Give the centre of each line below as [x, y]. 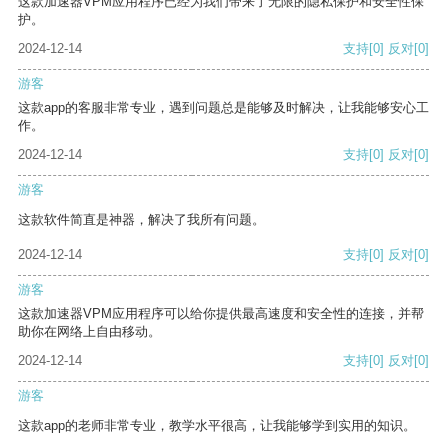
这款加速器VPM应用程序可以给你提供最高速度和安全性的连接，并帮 [221, 314]
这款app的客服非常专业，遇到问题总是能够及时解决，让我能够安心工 [223, 108]
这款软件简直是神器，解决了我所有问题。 [141, 220]
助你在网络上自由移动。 [89, 332]
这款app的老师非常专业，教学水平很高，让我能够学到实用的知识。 [217, 426]
